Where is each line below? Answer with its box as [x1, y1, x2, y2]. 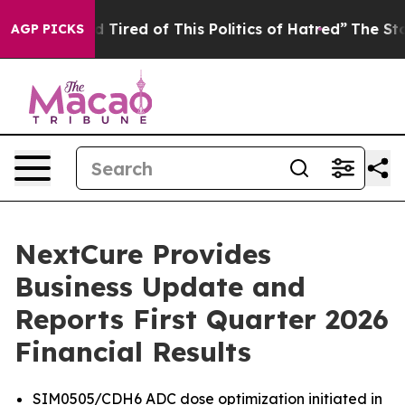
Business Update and [14, 269, 306, 304]
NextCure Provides [14, 237, 271, 271]
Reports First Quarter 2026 [14, 302, 389, 336]
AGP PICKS [11, 21, 84, 37]
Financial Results [14, 334, 251, 369]
